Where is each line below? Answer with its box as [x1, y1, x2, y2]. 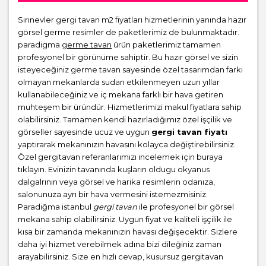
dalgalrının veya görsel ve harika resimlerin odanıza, [18, 176, 215, 186]
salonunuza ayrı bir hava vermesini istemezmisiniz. [18, 189, 208, 199]
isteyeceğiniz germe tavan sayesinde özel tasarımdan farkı [18, 64, 243, 74]
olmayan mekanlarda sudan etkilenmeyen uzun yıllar [18, 77, 220, 87]
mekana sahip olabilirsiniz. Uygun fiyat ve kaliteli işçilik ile [18, 214, 232, 224]
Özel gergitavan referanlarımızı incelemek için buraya [18, 151, 223, 161]
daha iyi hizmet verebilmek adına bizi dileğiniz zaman [18, 239, 221, 249]
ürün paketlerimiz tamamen [112, 39, 221, 49]
